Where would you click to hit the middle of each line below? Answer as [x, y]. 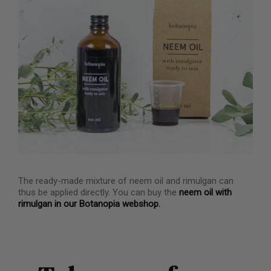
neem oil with [205, 192]
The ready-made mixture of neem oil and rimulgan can [126, 181]
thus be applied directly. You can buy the [99, 192]
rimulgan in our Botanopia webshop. [89, 204]
